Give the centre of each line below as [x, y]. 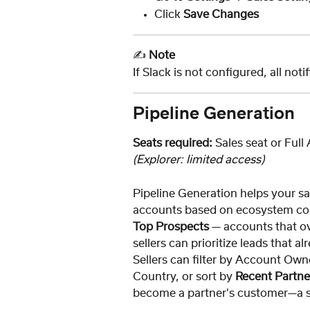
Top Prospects [171, 227]
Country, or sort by [184, 276]
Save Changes [221, 14]
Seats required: [173, 144]
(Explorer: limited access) [199, 160]
